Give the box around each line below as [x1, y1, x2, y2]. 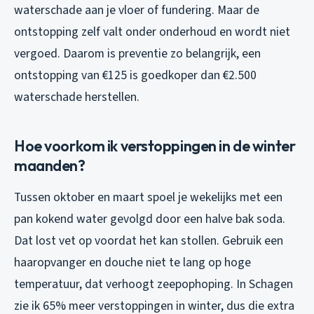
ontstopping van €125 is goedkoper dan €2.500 [14, 66, 257, 84]
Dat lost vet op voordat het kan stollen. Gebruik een [14, 231, 283, 250]
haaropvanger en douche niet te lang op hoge [14, 253, 251, 271]
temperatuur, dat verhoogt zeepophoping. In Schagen [14, 275, 293, 293]
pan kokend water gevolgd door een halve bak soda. [14, 210, 285, 228]
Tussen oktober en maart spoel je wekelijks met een [14, 188, 282, 206]
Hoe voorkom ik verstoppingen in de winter [14, 135, 296, 156]
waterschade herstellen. [14, 88, 139, 106]
